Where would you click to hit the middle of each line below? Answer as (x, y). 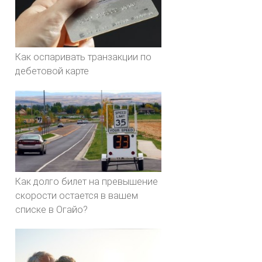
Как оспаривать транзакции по (83, 57)
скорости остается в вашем (77, 196)
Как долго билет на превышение (87, 182)
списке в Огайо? (51, 210)
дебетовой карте (52, 71)
